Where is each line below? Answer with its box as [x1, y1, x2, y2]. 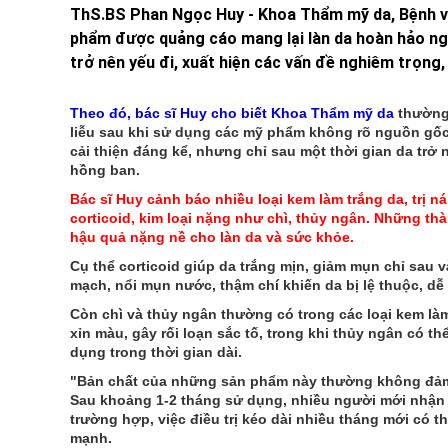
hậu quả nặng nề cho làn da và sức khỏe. [69, 229, 354, 245]
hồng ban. [69, 162, 140, 178]
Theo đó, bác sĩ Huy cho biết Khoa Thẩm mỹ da [69, 105, 394, 121]
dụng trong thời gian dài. [69, 344, 242, 360]
